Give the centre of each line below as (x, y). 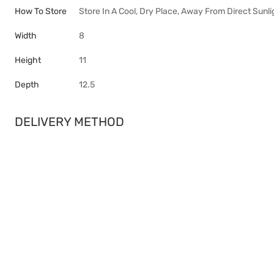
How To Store (41, 11)
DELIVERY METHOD (69, 122)
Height (28, 60)
